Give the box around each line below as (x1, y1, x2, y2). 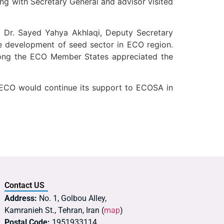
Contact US (4, 180, 44, 190)
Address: (4, 193, 37, 203)
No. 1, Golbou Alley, (37, 193, 106, 203)
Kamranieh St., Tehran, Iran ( (4, 205, 104, 215)
